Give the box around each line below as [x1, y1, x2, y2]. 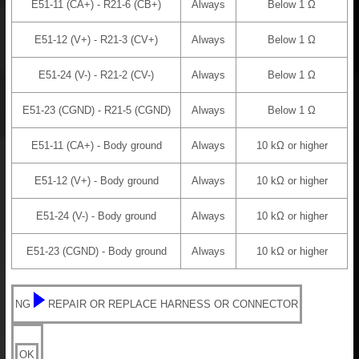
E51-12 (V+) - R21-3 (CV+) [34, 34, 158, 46]
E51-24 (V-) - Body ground [36, 210, 156, 223]
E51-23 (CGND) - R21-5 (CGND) [22, 104, 171, 117]
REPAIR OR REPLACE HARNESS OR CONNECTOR [48, 298, 298, 311]
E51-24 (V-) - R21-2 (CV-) [38, 69, 154, 82]
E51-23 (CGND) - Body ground [26, 245, 167, 258]
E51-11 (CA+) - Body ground [30, 139, 162, 152]
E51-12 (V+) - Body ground [34, 175, 159, 188]
